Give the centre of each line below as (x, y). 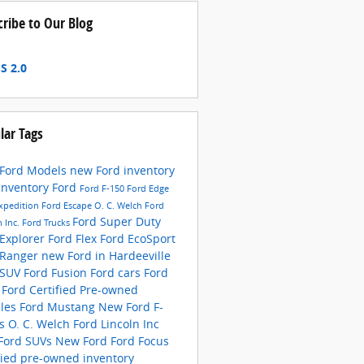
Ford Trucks (47, 222)
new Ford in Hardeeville (106, 255)
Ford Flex (74, 238)
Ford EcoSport (137, 238)
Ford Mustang (58, 306)
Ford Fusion (56, 272)
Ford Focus (139, 340)
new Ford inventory (122, 170)
